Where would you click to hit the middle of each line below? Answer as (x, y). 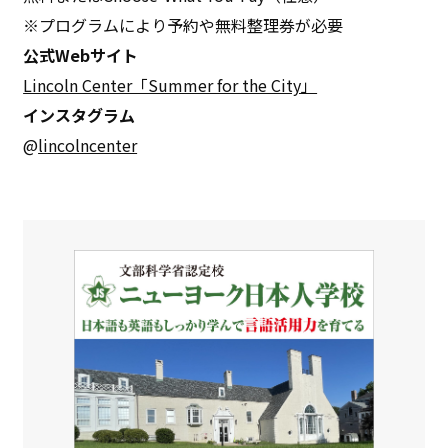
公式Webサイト (81, 54)
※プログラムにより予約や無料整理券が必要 (183, 24)
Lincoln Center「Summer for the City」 (170, 84)
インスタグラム (79, 114)
